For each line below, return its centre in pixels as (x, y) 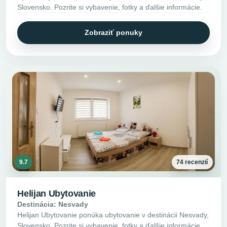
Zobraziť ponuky (113, 33)
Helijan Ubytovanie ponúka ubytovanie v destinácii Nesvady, (113, 215)
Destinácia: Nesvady (53, 204)
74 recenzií (192, 162)
